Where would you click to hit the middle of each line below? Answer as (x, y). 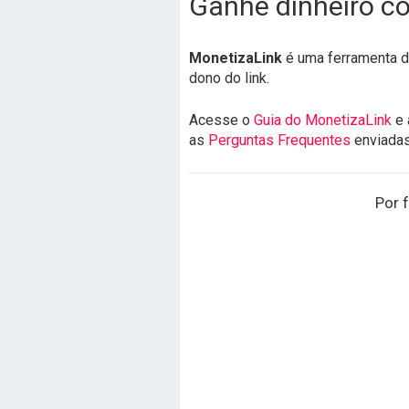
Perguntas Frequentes (279, 140)
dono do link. (229, 78)
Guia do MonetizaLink (323, 120)
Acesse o (221, 120)
